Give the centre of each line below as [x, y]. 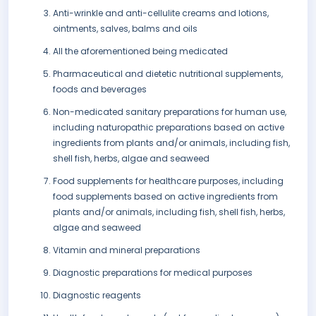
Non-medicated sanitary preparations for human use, [170, 112]
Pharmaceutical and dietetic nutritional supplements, [168, 74]
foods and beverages [100, 90]
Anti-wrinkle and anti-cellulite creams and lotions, [161, 13]
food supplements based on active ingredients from [165, 197]
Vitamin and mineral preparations [127, 250]
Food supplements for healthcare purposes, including [168, 181]
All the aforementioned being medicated [140, 51]
